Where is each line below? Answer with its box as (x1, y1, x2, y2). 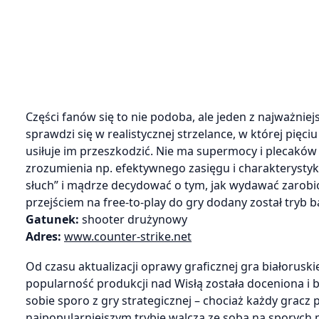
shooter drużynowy (82, 211, 187, 227)
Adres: (26, 228, 64, 244)
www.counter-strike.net (64, 228, 192, 244)
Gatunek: (26, 211, 82, 227)
